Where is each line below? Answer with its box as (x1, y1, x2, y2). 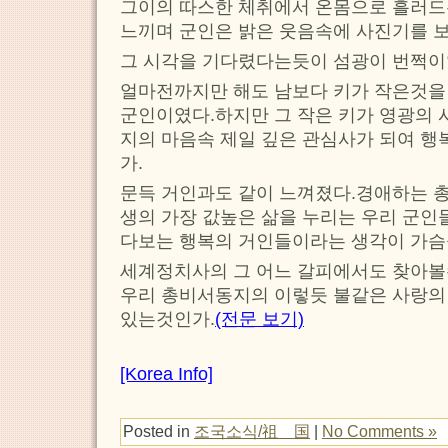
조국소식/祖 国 (194, 422, 310, 441)
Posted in (123, 422, 194, 441)
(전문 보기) (215, 309, 304, 330)
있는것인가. (120, 309, 215, 330)
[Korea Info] (120, 364, 213, 385)
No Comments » (322, 422, 437, 441)
